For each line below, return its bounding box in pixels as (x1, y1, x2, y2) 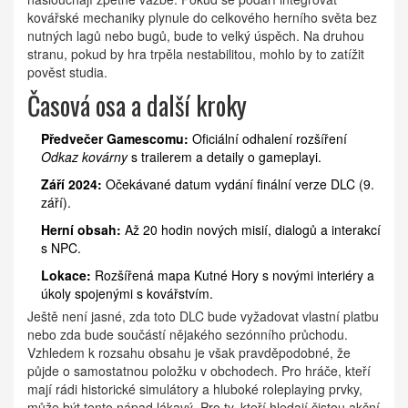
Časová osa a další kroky (27, 87, 247, 125)
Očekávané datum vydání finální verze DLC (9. (102, 175, 374, 194)
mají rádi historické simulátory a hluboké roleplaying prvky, (27, 380, 362, 399)
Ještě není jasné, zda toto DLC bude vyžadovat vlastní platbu (27, 307, 379, 326)
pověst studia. (27, 63, 107, 82)
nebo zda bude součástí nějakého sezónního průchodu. (27, 325, 348, 344)
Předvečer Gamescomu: (41, 129, 189, 148)
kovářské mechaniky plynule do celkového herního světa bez (27, 8, 377, 27)
